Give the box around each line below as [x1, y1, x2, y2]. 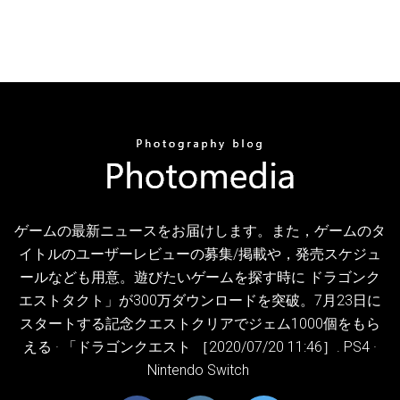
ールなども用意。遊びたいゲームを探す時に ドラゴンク [20, 268, 380, 286]
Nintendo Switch [147, 361, 253, 379]
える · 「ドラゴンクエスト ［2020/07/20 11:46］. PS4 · [23, 337, 377, 355]
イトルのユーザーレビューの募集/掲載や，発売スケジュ [19, 245, 381, 262]
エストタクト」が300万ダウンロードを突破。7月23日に [19, 291, 381, 309]
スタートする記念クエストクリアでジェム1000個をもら [20, 314, 380, 332]
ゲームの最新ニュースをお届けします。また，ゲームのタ [14, 221, 386, 239]
